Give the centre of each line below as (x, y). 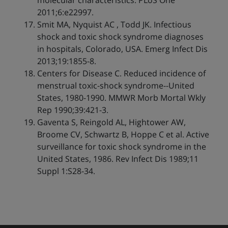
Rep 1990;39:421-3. (73, 110)
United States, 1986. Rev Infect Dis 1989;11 (118, 159)
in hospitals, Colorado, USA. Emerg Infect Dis (122, 49)
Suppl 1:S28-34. (66, 171)
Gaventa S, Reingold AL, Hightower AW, (111, 122)
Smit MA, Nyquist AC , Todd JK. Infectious (114, 25)
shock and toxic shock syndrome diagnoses (120, 37)
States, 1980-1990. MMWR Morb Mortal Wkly (121, 98)
